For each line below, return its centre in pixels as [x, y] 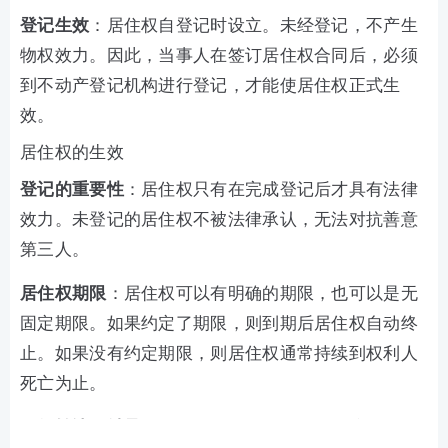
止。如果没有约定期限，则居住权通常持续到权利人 [219, 354]
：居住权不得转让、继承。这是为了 [279, 428]
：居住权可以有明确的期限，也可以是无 [262, 294]
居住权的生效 [72, 153]
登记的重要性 [72, 190]
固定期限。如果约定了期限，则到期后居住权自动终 [219, 324]
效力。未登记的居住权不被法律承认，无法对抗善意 [219, 220]
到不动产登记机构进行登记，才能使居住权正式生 [210, 86]
